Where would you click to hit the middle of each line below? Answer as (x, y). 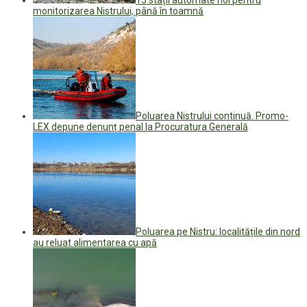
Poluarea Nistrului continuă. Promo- (212, 115)
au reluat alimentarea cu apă (95, 242)
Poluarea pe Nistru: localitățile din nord (218, 231)
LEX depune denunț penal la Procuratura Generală (140, 126)
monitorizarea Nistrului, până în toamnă (118, 11)
